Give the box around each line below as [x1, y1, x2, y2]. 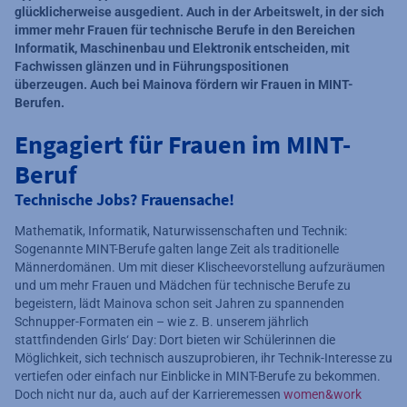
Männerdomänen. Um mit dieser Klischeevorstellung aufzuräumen [15, 260, 385, 275]
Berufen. [15, 95, 65, 111]
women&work [283, 387, 362, 402]
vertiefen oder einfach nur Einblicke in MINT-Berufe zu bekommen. [15, 369, 381, 384]
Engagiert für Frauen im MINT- [15, 128, 351, 162]
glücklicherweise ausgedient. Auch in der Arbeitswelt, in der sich [15, 5, 384, 20]
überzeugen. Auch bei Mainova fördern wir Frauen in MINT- [15, 77, 353, 93]
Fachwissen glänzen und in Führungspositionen [15, 59, 289, 74]
